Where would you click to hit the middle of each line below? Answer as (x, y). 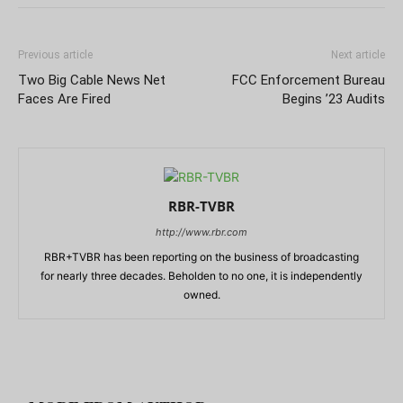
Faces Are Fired (64, 99)
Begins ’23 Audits (334, 99)
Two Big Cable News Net (92, 81)
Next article (358, 55)
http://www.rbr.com (201, 233)
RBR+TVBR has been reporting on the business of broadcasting (201, 257)
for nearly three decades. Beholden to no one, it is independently (201, 276)
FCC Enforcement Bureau (309, 81)
